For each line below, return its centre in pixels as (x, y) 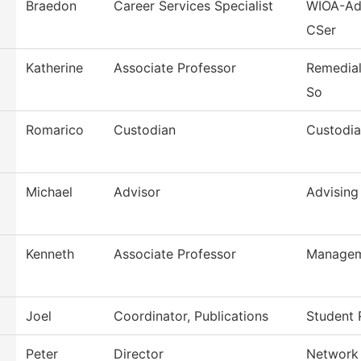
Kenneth (50, 254)
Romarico (55, 130)
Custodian (145, 130)
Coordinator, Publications (191, 316)
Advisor (137, 192)
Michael (49, 192)
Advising (332, 192)
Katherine (54, 68)
